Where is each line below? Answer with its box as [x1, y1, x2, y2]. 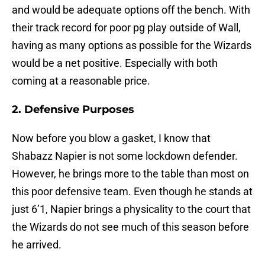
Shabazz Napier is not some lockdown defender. [12, 150, 238, 163]
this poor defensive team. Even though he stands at [12, 185, 253, 198]
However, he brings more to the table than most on [12, 167, 249, 180]
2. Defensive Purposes [12, 103, 134, 117]
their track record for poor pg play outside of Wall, [12, 21, 241, 34]
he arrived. [12, 238, 62, 251]
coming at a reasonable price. [12, 75, 150, 88]
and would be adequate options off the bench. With [12, 4, 250, 17]
